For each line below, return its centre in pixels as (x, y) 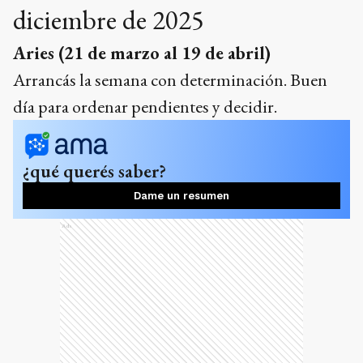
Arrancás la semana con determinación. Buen (170, 79)
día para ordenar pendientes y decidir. (145, 106)
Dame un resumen (181, 195)
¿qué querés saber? (94, 171)
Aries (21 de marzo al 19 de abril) (142, 53)
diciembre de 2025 (109, 19)
